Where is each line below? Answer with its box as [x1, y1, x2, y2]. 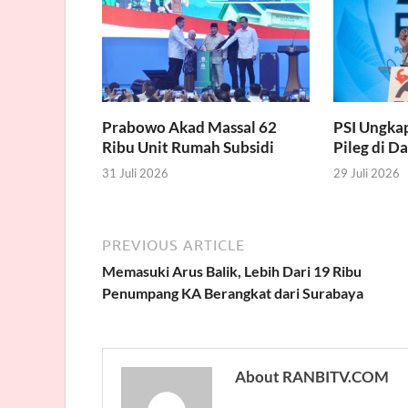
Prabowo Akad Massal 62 [102, 117, 277, 137]
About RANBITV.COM [235, 367, 389, 387]
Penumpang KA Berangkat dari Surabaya [102, 284, 363, 302]
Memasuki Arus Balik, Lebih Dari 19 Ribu [102, 262, 362, 280]
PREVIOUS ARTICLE [102, 237, 245, 254]
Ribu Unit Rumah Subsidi [102, 137, 274, 157]
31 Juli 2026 [102, 166, 168, 181]
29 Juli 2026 [332, 166, 400, 181]
